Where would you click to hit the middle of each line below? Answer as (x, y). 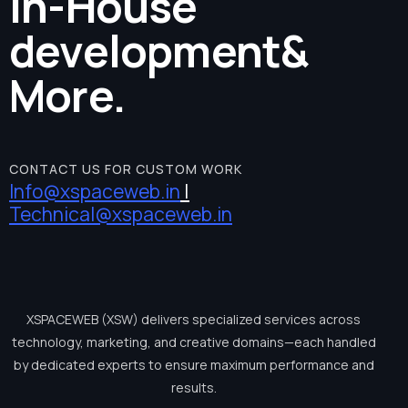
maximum (238, 364)
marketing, (118, 342)
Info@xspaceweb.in (95, 191)
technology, (47, 342)
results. (194, 387)
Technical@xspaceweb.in (121, 214)
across (340, 319)
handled (351, 342)
